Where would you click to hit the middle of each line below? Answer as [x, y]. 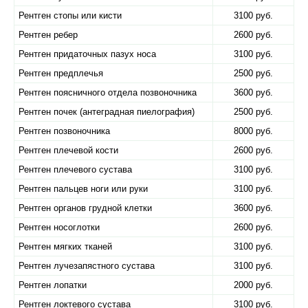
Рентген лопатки [53, 285]
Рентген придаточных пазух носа [87, 54]
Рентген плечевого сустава [75, 169]
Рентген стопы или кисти [70, 15]
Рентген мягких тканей [65, 246]
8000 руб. [253, 131]
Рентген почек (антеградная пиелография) [107, 112]
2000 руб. [253, 285]
